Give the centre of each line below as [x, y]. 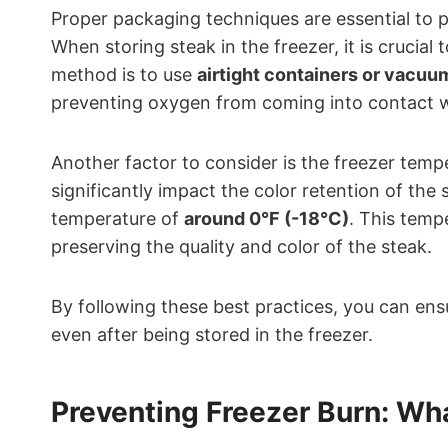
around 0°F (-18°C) [266, 218]
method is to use [124, 74]
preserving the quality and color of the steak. [241, 246]
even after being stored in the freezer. [212, 334]
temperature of [117, 218]
